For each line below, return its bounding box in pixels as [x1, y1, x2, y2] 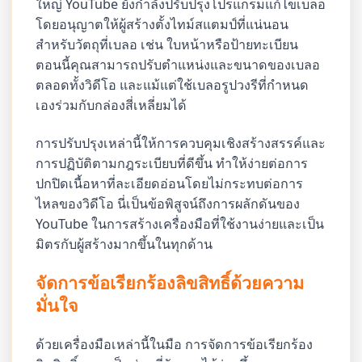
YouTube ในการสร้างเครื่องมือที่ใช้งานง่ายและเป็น [36, 214, 325, 233]
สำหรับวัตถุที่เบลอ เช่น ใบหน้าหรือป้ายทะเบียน [36, 35, 299, 53]
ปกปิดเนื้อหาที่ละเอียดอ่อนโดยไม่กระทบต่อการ [36, 174, 304, 192]
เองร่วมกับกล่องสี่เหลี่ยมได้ [36, 95, 187, 114]
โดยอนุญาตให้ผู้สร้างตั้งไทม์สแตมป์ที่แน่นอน [36, 15, 289, 33]
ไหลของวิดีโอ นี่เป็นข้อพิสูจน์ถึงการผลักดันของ [36, 194, 301, 213]
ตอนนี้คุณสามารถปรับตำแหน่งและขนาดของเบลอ [36, 55, 321, 74]
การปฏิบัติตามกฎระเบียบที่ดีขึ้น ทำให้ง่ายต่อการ [36, 154, 309, 172]
